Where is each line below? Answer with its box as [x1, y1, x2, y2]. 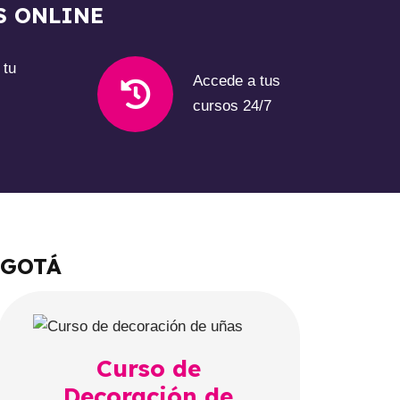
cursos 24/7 [193, 97, 272, 115]
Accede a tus [193, 72, 281, 90]
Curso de [96, 353, 201, 383]
